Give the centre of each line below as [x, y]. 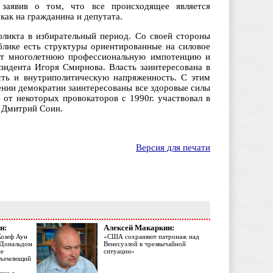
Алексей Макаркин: [139, 228]
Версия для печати [173, 148]
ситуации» [119, 251]
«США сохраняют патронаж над [151, 237]
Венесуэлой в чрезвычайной [145, 244]
